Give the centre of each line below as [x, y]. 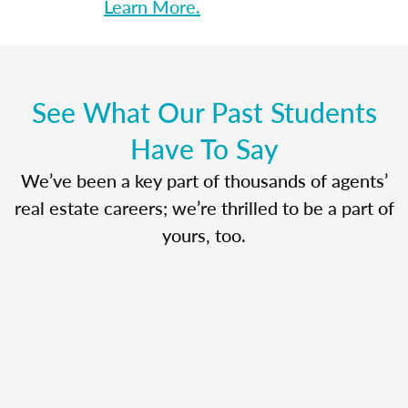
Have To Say [204, 148]
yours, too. [204, 235]
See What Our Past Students [204, 112]
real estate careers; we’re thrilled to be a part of [204, 207]
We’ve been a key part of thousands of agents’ [204, 180]
